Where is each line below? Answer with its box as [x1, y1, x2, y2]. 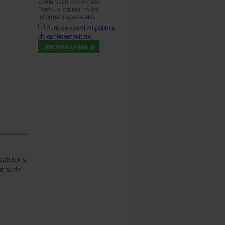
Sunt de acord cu [47, 24, 95, 32]
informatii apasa [38, 13, 84, 21]
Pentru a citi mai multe [38, 6, 98, 13]
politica [95, 24, 115, 32]
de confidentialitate [38, 33, 91, 40]
